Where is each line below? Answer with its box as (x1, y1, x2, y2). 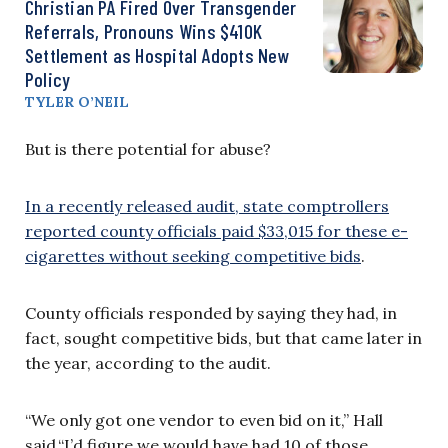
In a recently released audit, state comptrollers (25, 196, 389, 217)
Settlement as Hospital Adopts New (25, 43, 290, 68)
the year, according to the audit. (25, 353, 271, 374)
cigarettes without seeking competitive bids (25, 246, 361, 267)
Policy (25, 67, 71, 92)
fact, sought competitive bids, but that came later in (25, 328, 422, 349)
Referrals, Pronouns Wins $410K (25, 19, 263, 44)
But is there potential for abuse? (25, 139, 271, 160)
